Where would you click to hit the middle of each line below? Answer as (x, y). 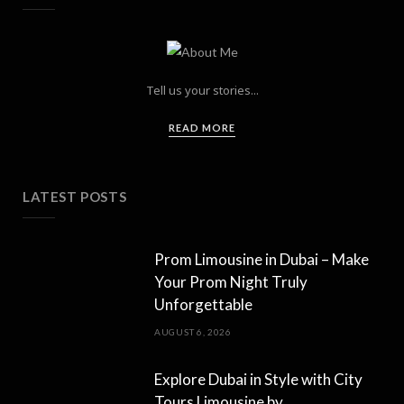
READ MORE (202, 128)
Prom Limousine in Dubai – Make (262, 260)
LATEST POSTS (75, 197)
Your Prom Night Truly (231, 282)
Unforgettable (203, 305)
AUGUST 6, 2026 (193, 332)
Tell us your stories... (202, 91)
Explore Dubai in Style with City (258, 380)
